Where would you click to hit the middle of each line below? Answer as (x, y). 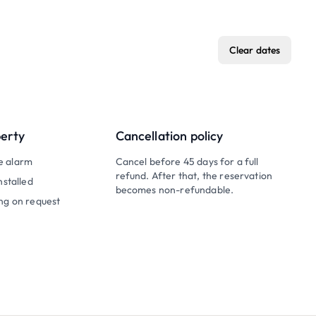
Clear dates (255, 50)
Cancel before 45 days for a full (187, 162)
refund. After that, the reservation (194, 176)
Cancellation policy (169, 136)
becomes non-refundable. (175, 190)
